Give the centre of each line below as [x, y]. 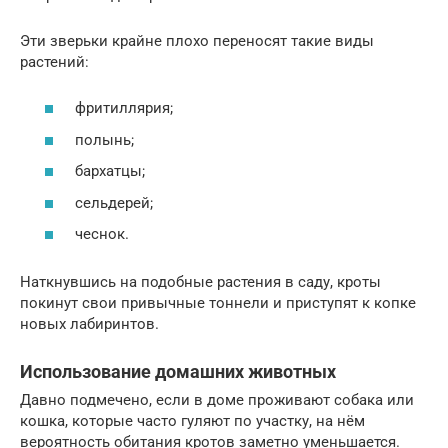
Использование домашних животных [178, 372]
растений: [54, 61]
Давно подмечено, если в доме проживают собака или [217, 400]
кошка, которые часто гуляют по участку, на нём [192, 421]
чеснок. [102, 234]
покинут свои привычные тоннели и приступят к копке [218, 303]
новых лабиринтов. [89, 324]
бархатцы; [110, 171]
